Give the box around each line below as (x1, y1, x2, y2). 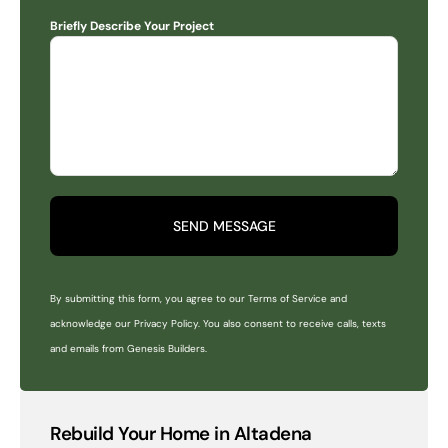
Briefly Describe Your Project (50, 18, 214, 34)
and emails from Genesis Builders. (50, 342, 207, 355)
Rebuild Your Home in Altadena (50, 421, 312, 446)
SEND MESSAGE (172, 217, 276, 235)
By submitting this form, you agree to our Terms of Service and (50, 292, 347, 305)
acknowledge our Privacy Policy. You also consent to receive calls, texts (50, 317, 386, 330)
